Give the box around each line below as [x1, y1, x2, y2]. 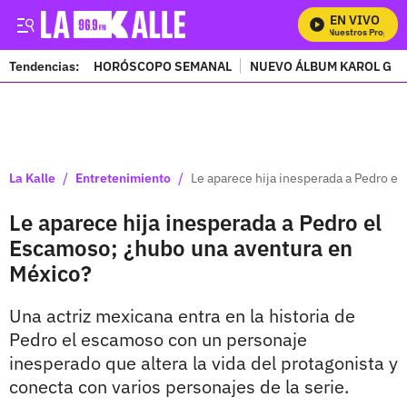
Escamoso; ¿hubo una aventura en [9, 233, 352, 263]
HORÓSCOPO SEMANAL [94, 57, 232, 74]
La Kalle [9, 169, 55, 186]
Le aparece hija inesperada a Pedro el [9, 208, 382, 237]
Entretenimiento [75, 169, 171, 186]
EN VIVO [330, 12, 380, 28]
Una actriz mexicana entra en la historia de [9, 303, 355, 328]
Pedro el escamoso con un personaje [9, 327, 307, 352]
